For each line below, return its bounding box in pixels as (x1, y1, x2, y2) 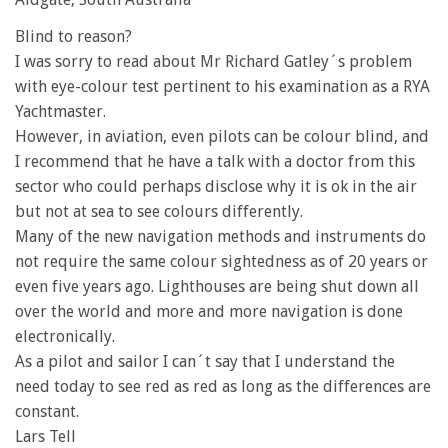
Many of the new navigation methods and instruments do (15, 227, 426, 246)
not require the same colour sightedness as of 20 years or (15, 252, 428, 271)
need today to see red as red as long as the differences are (15, 377, 431, 396)
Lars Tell (15, 427, 76, 446)
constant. (15, 402, 79, 421)
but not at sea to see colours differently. (15, 202, 303, 221)
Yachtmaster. (15, 102, 106, 121)
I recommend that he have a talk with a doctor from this (15, 152, 415, 171)
